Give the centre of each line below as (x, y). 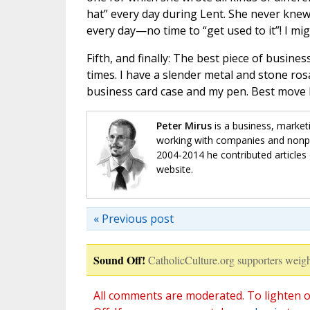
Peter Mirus (184, 126)
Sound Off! (119, 260)
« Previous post (133, 219)
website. (174, 170)
